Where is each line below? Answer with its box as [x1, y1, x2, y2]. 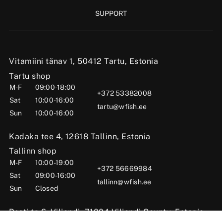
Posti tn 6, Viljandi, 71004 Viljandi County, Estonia [9, 207, 204, 217]
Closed [35, 184, 58, 192]
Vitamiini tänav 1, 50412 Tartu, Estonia [9, 56, 159, 66]
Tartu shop [9, 71, 51, 81]
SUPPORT [95, 9, 127, 17]
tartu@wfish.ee [97, 102, 147, 111]
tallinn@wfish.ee [97, 177, 152, 186]
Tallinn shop [9, 146, 56, 156]
